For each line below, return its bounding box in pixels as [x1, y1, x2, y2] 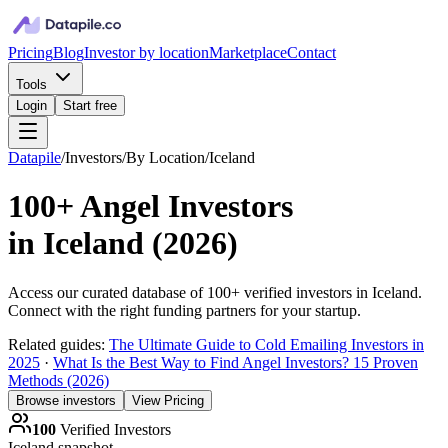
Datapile [8, 149, 61, 166]
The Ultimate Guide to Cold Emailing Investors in [109, 335, 424, 353]
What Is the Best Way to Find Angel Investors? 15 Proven [53, 353, 418, 371]
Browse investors [16, 392, 116, 408]
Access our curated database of [8, 283, 207, 301]
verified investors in [240, 283, 372, 301]
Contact [287, 44, 336, 61]
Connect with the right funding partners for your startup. [8, 301, 361, 319]
